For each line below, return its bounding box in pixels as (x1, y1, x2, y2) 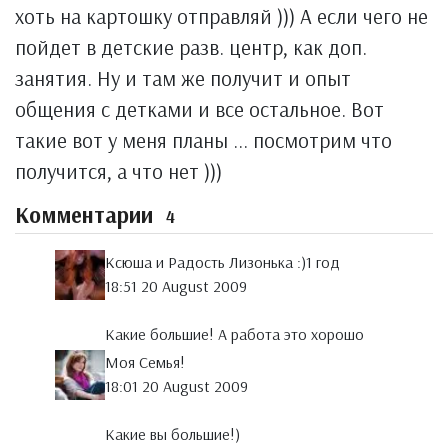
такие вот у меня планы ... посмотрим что (15, 127, 392, 153)
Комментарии (15, 201, 159, 229)
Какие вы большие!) (105, 424, 240, 445)
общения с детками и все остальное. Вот (15, 96, 384, 122)
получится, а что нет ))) (15, 158, 222, 184)
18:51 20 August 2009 (105, 276, 247, 297)
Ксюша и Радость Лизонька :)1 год (105, 252, 340, 273)
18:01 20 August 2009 (105, 376, 248, 397)
